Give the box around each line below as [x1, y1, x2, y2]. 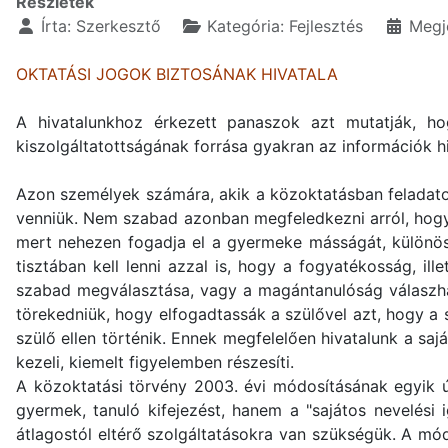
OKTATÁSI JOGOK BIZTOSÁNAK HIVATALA [16, 64, 338, 85]
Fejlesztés [289, 16, 363, 37]
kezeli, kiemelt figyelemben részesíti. [16, 352, 294, 373]
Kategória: [202, 16, 289, 37]
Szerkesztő [76, 16, 161, 37]
